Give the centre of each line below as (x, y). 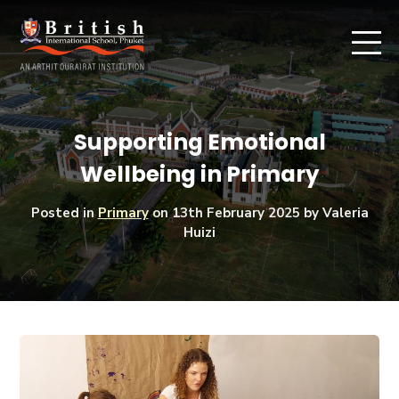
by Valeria (334, 212)
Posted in (64, 212)
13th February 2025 (236, 212)
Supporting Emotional (199, 142)
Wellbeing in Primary (199, 174)
